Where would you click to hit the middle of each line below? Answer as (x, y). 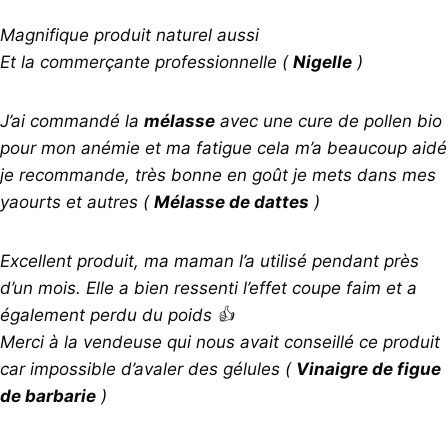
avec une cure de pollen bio (328, 120)
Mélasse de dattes (231, 201)
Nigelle (322, 61)
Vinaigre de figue (368, 368)
